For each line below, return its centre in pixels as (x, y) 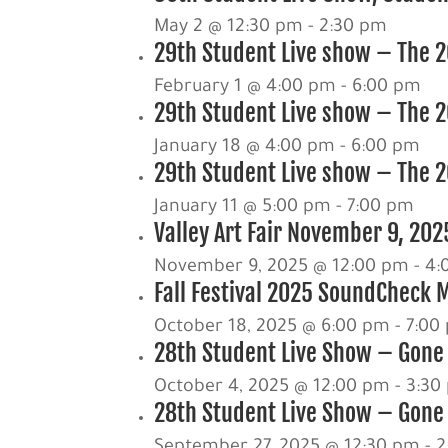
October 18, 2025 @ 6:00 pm (272, 327)
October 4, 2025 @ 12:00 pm (272, 387)
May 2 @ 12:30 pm (229, 27)
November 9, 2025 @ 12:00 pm (282, 267)
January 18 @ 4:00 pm (245, 147)
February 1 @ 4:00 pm (245, 87)
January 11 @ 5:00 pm (243, 207)
